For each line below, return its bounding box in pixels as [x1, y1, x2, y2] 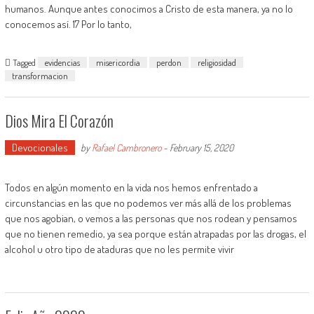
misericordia [95, 57, 140, 68]
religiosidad [197, 57, 236, 68]
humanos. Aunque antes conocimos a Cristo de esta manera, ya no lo [4, 2, 293, 15]
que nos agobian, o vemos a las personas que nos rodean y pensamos [4, 212, 297, 225]
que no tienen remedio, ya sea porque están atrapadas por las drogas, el [4, 227, 306, 240]
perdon [156, 57, 182, 68]
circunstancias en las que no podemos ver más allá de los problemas [4, 196, 292, 210]
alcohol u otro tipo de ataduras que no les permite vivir [4, 243, 234, 256]
